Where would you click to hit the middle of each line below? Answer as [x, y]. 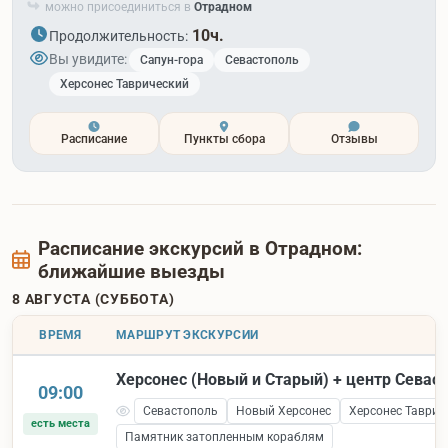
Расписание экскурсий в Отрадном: [199, 248]
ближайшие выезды [131, 271]
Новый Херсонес [283, 410]
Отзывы [354, 138]
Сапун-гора [171, 59]
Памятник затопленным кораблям [224, 436]
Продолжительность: [118, 35]
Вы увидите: [88, 59]
